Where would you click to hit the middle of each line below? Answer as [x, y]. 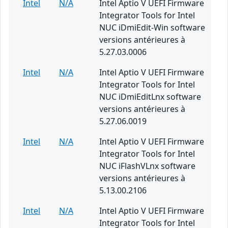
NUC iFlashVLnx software [147, 166]
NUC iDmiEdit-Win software [152, 27]
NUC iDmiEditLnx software [150, 96]
